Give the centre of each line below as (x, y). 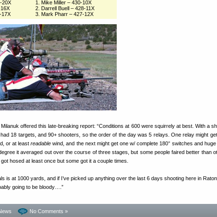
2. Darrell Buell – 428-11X (65, 8)
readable (41, 143)
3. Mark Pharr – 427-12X (64, 14)
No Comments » (49, 211)
